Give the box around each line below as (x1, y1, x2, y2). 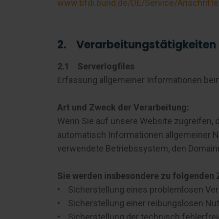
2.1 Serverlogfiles (57, 61, 134, 71)
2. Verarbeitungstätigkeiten (57, 37, 216, 52)
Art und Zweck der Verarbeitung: (57, 102, 191, 112)
